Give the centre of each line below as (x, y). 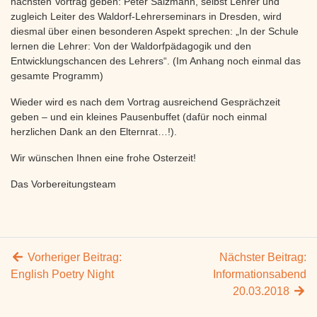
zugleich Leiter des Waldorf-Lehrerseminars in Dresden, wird (146, 16)
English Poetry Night (62, 274)
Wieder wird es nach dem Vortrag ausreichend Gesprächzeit (145, 102)
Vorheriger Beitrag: (73, 257)
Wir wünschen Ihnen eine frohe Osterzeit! (103, 158)
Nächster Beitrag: (263, 257)
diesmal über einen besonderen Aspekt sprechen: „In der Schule (155, 31)
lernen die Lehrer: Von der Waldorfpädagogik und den (131, 46)
